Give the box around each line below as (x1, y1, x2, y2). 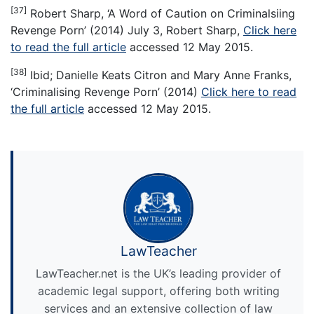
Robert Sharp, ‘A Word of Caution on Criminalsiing (27, 6, 295, 20)
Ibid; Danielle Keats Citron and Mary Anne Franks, (27, 67, 292, 82)
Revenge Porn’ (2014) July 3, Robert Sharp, (11, 22, 243, 37)
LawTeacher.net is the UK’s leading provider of (36, 266, 281, 280)
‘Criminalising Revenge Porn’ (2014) (11, 84, 201, 99)
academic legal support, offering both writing (37, 283, 280, 298)
